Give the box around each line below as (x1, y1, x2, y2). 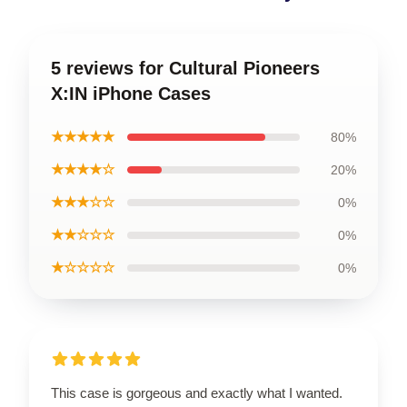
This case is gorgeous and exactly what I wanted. (51, 385, 342, 401)
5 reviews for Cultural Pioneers (51, 58, 320, 78)
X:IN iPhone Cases (51, 84, 211, 104)
